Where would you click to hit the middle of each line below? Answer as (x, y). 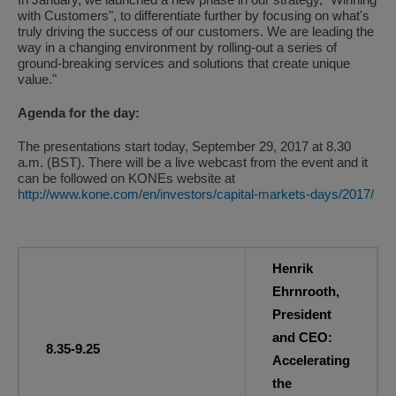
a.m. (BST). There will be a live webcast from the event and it (193, 162)
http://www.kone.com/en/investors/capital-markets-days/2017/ (196, 194)
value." (37, 79)
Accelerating (311, 360)
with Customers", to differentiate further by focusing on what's (194, 15)
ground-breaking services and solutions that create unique (184, 63)
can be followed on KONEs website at (126, 178)
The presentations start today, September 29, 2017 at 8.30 (184, 146)
